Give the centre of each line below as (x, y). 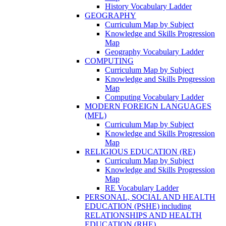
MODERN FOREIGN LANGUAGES (148, 106)
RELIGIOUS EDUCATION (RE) (140, 152)
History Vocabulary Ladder (148, 7)
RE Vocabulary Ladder (142, 188)
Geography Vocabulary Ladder (154, 52)
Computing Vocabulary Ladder (154, 97)
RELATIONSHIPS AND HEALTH (143, 215)
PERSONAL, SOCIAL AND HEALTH (150, 197)
